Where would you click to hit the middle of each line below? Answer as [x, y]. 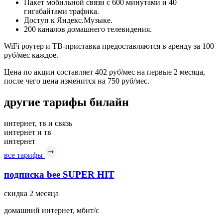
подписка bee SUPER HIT [59, 174]
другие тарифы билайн [66, 102]
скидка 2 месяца [31, 194]
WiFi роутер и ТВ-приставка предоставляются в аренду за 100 [109, 46]
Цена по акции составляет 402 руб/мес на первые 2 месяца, [105, 72]
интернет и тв [28, 132]
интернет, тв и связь [38, 123]
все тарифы [24, 155]
